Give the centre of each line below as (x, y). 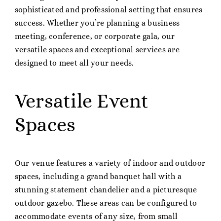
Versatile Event (82, 101)
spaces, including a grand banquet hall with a (98, 176)
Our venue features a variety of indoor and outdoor (110, 163)
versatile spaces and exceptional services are (97, 49)
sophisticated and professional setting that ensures (109, 9)
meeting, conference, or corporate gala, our (95, 36)
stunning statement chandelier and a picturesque (106, 189)
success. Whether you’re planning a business (97, 23)
